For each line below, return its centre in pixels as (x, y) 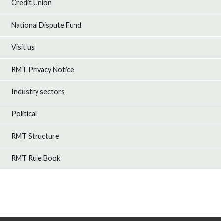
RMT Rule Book (36, 158)
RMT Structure (36, 136)
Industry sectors (38, 92)
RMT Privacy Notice (43, 70)
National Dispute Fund (47, 25)
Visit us (23, 47)
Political (24, 114)
